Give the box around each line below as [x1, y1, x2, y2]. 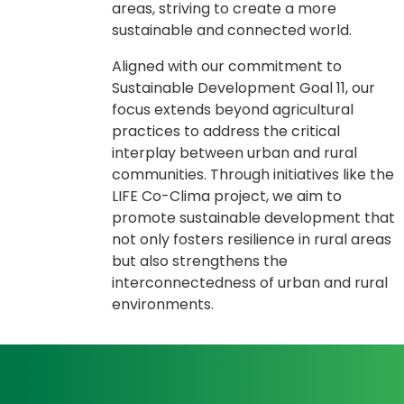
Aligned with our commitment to [111, 56, 342, 77]
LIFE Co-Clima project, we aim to [111, 186, 342, 207]
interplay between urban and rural [111, 142, 357, 163]
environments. [111, 294, 214, 315]
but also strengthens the [111, 251, 288, 271]
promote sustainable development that [111, 207, 395, 228]
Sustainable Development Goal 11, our [111, 78, 375, 98]
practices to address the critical [111, 121, 340, 142]
